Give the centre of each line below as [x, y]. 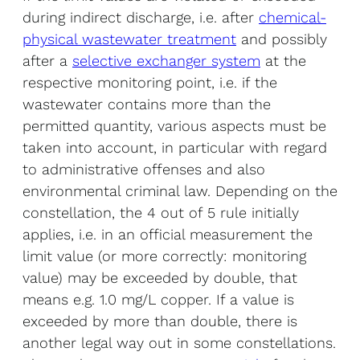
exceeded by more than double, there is [160, 321]
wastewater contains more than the [147, 104]
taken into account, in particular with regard [175, 147]
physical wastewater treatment [129, 39]
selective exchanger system [166, 60]
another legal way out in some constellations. [179, 342]
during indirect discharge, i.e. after [141, 17]
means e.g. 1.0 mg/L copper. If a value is [158, 299]
